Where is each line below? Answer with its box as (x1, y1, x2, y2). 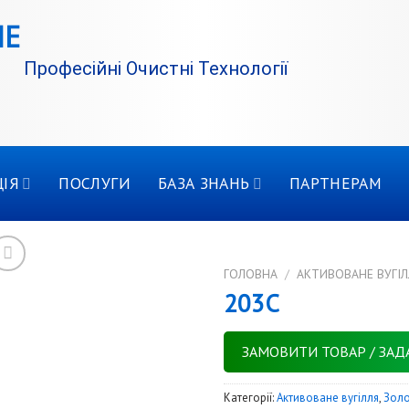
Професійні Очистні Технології (24, 58, 288, 79)
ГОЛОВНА (223, 266, 278, 282)
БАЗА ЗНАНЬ (157, 173, 250, 194)
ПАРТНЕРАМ (288, 173, 383, 194)
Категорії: (223, 390, 277, 406)
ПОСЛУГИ (58, 173, 131, 194)
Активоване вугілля (276, 390, 379, 406)
